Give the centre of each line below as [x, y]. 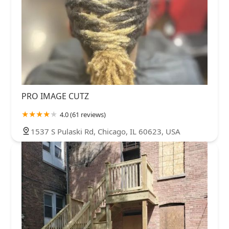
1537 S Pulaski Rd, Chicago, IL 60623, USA [106, 131]
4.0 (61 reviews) [83, 114]
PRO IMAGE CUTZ [55, 96]
